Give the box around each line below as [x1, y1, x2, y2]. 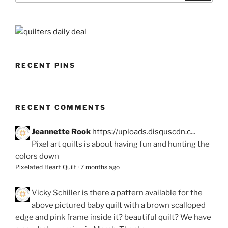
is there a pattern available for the [82, 188, 203, 197]
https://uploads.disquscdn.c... [92, 127, 195, 136]
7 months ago [80, 163, 120, 171]
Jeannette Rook [32, 127, 91, 136]
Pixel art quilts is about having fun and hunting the [32, 139, 210, 149]
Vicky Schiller [32, 188, 82, 197]
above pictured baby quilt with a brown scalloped [32, 200, 206, 210]
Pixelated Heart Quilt [15, 163, 76, 171]
